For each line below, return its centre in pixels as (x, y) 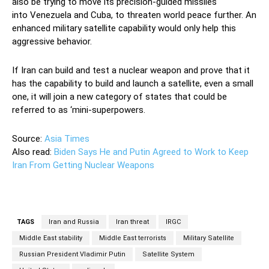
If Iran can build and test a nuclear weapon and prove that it (131, 70)
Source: (28, 138)
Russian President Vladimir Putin (72, 254)
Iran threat (132, 222)
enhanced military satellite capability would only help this (124, 28)
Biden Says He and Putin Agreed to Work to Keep (151, 152)
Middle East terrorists (133, 238)
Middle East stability (51, 238)
